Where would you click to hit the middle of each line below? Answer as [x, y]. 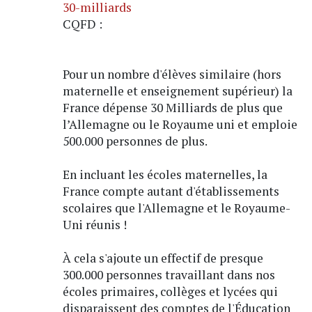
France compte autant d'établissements [171, 191]
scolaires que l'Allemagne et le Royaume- [176, 208]
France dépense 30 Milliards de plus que [172, 107]
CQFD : [82, 24]
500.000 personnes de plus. [135, 141]
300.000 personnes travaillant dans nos [169, 274]
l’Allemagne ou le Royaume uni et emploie [180, 124]
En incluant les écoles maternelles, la [165, 174]
